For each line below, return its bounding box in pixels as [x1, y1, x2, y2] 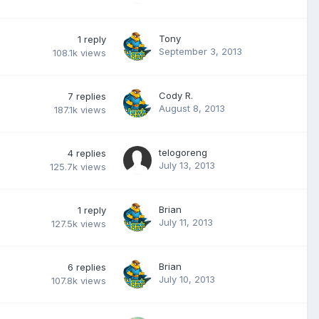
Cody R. [159, 89, 193, 101]
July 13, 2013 [159, 159, 215, 171]
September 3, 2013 [159, 45, 242, 57]
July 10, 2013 [159, 273, 215, 285]
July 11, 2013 [159, 216, 213, 228]
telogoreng [159, 146, 207, 158]
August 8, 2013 [159, 102, 225, 114]
